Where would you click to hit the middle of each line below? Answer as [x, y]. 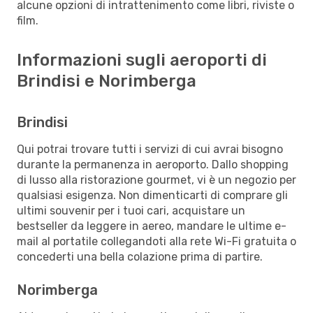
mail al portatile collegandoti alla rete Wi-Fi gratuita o [156, 241]
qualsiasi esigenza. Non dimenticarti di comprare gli [152, 195]
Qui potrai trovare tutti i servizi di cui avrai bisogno [150, 149]
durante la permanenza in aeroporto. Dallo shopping [153, 164]
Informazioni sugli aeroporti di [142, 60]
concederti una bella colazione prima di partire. [140, 256]
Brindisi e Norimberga [107, 81]
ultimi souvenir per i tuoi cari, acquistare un [131, 210]
